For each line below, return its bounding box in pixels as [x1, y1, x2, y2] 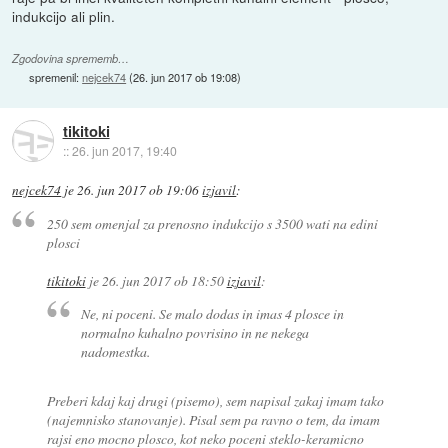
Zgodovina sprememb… [12, 50, 130, 66]
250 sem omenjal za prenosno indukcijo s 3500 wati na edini [46, 213, 378, 233]
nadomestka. [81, 341, 151, 361]
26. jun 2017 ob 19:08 [133, 68, 238, 85]
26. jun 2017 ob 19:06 [77, 181, 200, 200]
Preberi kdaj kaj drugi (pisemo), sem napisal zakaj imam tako [46, 390, 384, 410]
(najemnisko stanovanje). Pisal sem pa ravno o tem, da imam [46, 409, 380, 429]
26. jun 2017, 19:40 [71, 141, 177, 159]
